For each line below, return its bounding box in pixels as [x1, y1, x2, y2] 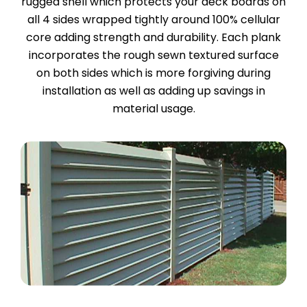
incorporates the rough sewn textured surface [28, 47, 279, 63]
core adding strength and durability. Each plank [26, 29, 281, 45]
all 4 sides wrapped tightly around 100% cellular [27, 11, 280, 27]
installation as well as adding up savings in [42, 82, 265, 99]
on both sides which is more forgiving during [36, 64, 271, 81]
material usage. [112, 100, 195, 116]
